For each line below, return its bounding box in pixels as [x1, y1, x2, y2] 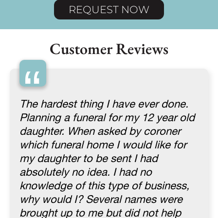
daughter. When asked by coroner [19, 123, 181, 141]
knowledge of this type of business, [19, 178, 189, 195]
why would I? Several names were [19, 191, 182, 209]
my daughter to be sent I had [19, 150, 158, 168]
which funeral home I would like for [19, 137, 186, 154]
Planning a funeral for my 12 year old [19, 109, 195, 127]
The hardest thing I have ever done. [19, 96, 188, 113]
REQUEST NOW [69, 3, 149, 16]
